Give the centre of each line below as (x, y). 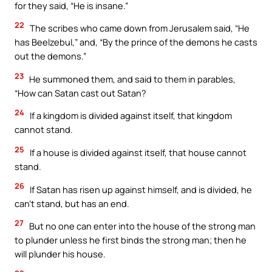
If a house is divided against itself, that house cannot (137, 153)
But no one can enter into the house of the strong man (141, 226)
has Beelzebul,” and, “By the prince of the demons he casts (136, 42)
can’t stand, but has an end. (72, 203)
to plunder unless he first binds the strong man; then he (131, 240)
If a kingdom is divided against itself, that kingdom (130, 116)
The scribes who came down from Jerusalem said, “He (139, 28)
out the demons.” (50, 56)
